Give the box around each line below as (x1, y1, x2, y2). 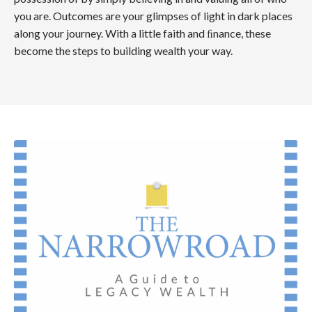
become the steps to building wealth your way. (14, 44, 233, 58)
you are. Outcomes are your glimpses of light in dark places (14, 9, 292, 23)
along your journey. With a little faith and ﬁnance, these (14, 26, 271, 40)
